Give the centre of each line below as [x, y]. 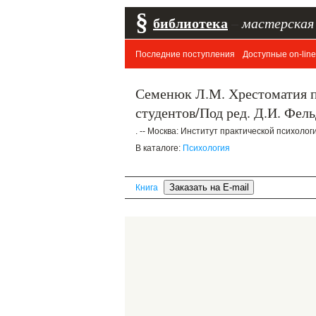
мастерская [278, 23]
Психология [206, 148]
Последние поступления [185, 54]
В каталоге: [159, 148]
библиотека [190, 23]
